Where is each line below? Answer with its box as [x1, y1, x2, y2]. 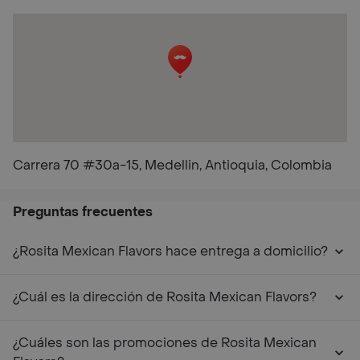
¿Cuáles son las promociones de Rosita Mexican [13, 334, 317, 351]
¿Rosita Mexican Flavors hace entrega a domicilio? [13, 243, 328, 260]
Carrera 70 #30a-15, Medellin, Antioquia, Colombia [13, 157, 332, 174]
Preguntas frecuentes [13, 203, 153, 220]
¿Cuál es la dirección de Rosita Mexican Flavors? [13, 288, 317, 305]
